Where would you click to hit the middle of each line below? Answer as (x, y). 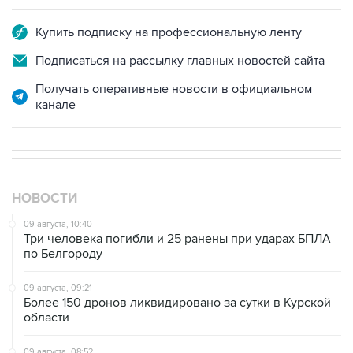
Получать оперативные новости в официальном (174, 89)
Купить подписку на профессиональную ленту (169, 33)
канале (56, 105)
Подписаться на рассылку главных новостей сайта (180, 61)
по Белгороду (63, 254)
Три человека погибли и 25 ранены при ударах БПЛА (177, 239)
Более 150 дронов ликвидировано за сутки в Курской (177, 303)
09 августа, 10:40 (58, 225)
